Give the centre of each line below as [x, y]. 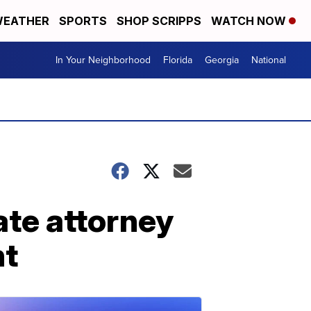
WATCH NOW [250, 21]
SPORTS [83, 21]
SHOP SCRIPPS [159, 21]
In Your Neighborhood [103, 60]
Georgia [222, 60]
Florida [178, 60]
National [269, 60]
